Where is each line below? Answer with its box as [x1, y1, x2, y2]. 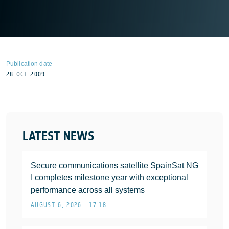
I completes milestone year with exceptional [31, 173, 188, 182]
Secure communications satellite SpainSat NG [31, 161, 198, 170]
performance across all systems [31, 186, 145, 194]
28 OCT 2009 [6, 71, 45, 78]
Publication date [6, 60, 52, 67]
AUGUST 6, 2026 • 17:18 [31, 201, 107, 209]
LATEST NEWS [22, 129, 94, 143]
